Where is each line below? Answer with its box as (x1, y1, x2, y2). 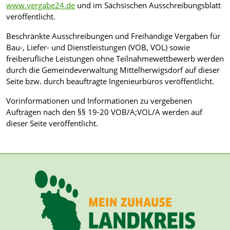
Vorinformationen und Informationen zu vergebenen (6, 95, 192, 106)
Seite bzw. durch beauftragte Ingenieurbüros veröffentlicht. (6, 75, 214, 86)
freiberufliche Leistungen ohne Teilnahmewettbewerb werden (6, 53, 224, 64)
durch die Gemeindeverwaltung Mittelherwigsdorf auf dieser (6, 64, 220, 75)
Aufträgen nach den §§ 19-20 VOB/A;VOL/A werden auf (6, 106, 202, 117)
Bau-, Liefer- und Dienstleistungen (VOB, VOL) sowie (6, 42, 190, 52)
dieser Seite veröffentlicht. (6, 118, 98, 128)
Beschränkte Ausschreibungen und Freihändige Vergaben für (6, 30, 220, 41)
